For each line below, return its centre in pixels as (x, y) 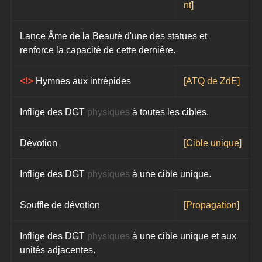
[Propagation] (212, 205)
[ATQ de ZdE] (212, 81)
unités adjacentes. (58, 250)
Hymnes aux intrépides (84, 81)
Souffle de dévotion (60, 205)
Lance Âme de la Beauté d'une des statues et (115, 36)
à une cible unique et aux (185, 236)
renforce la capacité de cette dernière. (98, 50)
